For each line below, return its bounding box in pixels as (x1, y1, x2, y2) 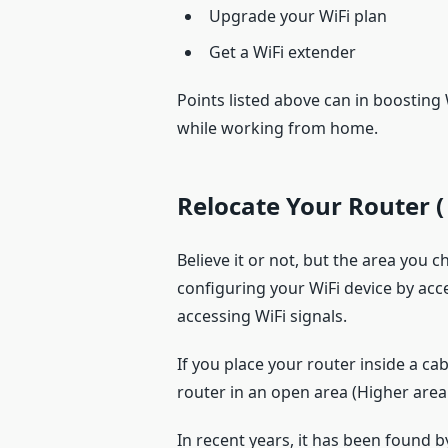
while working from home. (177, 117, 378, 140)
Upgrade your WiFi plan (209, 5, 387, 28)
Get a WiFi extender (209, 41, 356, 64)
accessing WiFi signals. (177, 305, 347, 328)
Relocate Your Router (177, 189, 430, 223)
